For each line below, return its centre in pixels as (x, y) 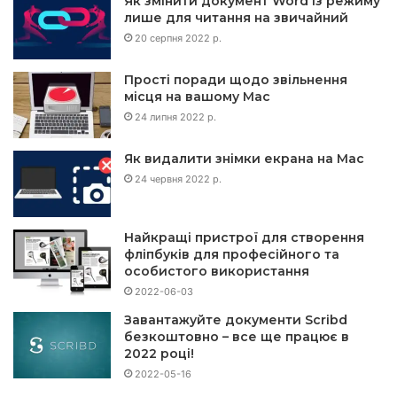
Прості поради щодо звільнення (236, 80)
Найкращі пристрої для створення (244, 238)
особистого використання (217, 272)
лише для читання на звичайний (236, 18)
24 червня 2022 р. (178, 179)
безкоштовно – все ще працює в (237, 337)
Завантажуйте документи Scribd (236, 320)
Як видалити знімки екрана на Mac (244, 159)
